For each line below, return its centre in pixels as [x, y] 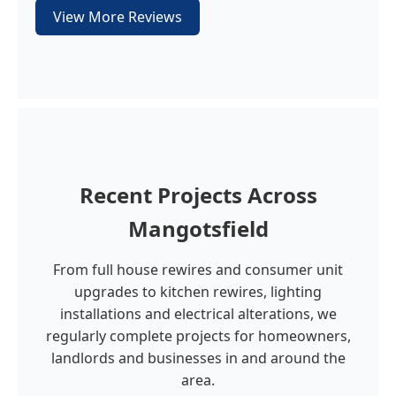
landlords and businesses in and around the [198, 358]
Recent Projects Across [198, 195]
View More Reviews [118, 17]
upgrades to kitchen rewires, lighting [198, 292]
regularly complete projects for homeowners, [198, 336]
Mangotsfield [198, 228]
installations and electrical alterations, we [198, 314]
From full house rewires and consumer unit [198, 270]
